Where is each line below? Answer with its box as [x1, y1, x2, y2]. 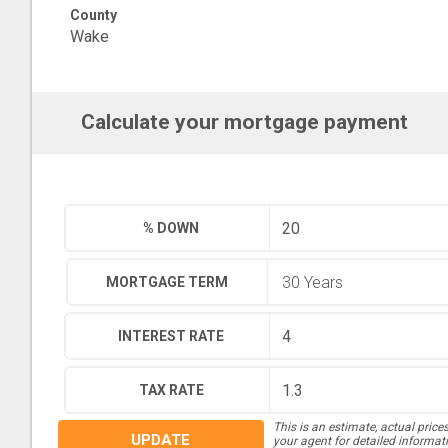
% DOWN [143, 220, 200, 236]
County [70, 7, 117, 23]
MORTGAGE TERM [106, 274, 229, 290]
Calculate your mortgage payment [80, 110, 408, 134]
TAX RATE [138, 382, 204, 398]
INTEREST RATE [118, 328, 225, 344]
